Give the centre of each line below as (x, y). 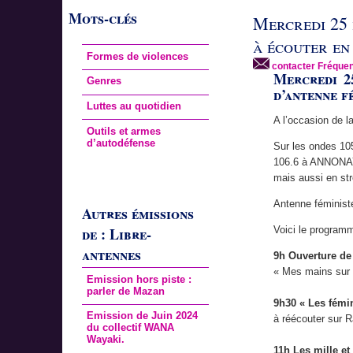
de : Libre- (116, 234)
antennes (111, 255)
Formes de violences (138, 56)
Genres (104, 81)
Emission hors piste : (139, 279)
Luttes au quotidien (134, 106)
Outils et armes (124, 132)
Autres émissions (137, 214)
